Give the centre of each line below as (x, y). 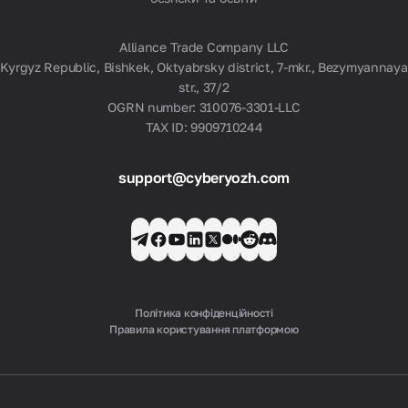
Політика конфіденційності (204, 313)
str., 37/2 (204, 87)
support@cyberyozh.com (204, 178)
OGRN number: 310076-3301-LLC (204, 107)
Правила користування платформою (204, 329)
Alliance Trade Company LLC (204, 47)
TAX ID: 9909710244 (204, 127)
